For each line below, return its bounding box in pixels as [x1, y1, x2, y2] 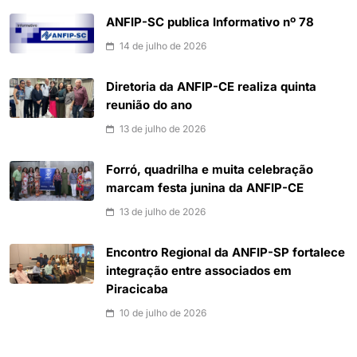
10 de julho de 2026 [120, 306, 206, 319]
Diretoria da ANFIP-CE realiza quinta [106, 79, 316, 94]
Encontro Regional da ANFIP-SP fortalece [106, 245, 345, 260]
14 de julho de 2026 [120, 39, 206, 52]
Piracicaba [106, 281, 168, 296]
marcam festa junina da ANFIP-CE [106, 180, 304, 195]
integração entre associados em [106, 263, 292, 278]
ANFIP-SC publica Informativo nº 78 [106, 14, 314, 29]
